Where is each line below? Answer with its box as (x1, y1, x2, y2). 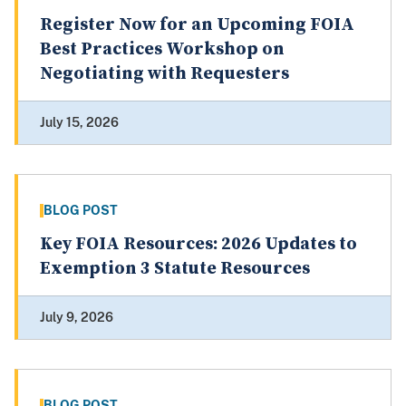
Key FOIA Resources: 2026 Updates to (40, 233, 357, 256)
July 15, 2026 (40, 115, 119, 130)
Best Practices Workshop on (40, 38, 285, 62)
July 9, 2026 (40, 310, 113, 325)
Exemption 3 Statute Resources (40, 257, 310, 281)
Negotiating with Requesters (40, 63, 289, 86)
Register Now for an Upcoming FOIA (40, 14, 354, 37)
